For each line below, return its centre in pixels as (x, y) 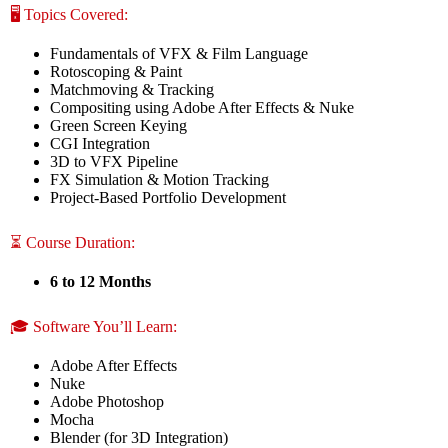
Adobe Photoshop (107, 401)
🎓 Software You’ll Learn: (93, 326)
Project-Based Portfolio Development (168, 198)
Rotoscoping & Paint (116, 72)
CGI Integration (100, 144)
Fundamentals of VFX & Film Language (179, 54)
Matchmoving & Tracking (132, 90)
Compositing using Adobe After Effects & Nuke (202, 108)
